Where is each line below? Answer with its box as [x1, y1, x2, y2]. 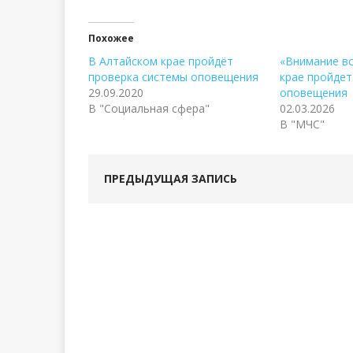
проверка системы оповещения [88, 69, 258, 85]
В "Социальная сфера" [88, 101, 210, 117]
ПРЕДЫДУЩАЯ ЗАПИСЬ [104, 171, 237, 187]
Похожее [88, 32, 134, 46]
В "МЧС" [280, 117, 325, 132]
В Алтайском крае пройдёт [88, 54, 233, 69]
